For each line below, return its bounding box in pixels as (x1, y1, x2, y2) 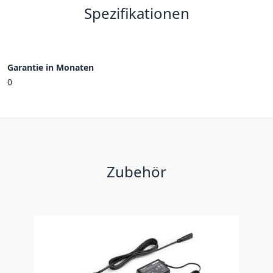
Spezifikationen (83, 3, 190, 23)
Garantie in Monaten (7, 62, 94, 73)
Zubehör (107, 161, 166, 182)
